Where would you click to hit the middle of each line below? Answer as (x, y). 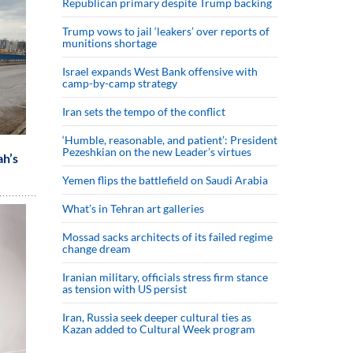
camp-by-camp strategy (120, 83)
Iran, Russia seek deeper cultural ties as (157, 317)
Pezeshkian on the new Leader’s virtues (158, 151)
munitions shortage (110, 43)
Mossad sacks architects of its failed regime (167, 236)
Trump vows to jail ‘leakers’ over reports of (166, 31)
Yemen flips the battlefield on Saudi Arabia (165, 180)
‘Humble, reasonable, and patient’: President (170, 139)
